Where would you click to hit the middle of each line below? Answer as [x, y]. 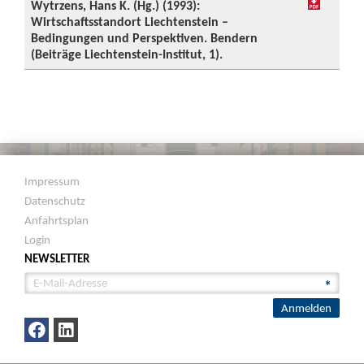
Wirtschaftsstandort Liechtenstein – [130, 22]
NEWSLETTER [57, 258]
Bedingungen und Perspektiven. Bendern [144, 38]
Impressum [52, 181]
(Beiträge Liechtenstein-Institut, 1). [127, 54]
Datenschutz [55, 201]
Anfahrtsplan [57, 220]
